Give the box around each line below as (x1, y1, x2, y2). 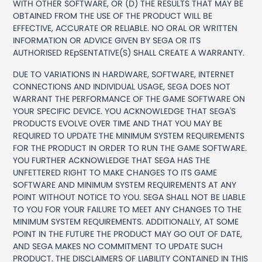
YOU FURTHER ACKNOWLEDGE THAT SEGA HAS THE (13, 154, 211, 166)
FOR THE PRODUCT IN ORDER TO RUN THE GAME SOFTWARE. (13, 142, 247, 154)
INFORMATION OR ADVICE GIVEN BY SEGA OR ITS (13, 35, 201, 46)
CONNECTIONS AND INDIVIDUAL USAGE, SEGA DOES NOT (13, 81, 231, 92)
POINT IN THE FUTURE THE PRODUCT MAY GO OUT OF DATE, (13, 228, 243, 240)
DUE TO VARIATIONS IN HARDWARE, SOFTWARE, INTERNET (13, 68, 235, 80)
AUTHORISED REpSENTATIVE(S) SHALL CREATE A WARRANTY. (13, 47, 245, 58)
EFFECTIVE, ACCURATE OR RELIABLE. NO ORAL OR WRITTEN (13, 22, 238, 34)
